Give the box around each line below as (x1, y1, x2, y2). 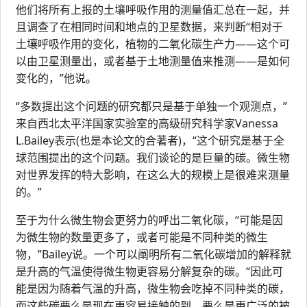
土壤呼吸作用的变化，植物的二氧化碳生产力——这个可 (16, 36, 290, 52)
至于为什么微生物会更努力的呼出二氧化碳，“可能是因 (16, 212, 283, 228)
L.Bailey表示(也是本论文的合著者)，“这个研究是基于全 (16, 133, 284, 149)
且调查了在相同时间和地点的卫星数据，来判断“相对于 (16, 19, 283, 35)
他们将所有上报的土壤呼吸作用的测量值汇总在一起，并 (16, 2, 290, 18)
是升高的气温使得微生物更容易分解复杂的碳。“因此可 (16, 264, 283, 280)
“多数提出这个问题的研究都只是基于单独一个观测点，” (16, 99, 287, 114)
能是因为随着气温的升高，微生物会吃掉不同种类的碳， (16, 281, 290, 297)
